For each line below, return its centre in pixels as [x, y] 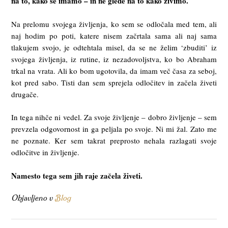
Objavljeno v [33, 198]
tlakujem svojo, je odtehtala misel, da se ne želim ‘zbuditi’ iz [114, 47]
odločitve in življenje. [45, 152]
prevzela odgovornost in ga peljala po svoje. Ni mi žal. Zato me [114, 129]
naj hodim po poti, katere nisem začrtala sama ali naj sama [114, 35]
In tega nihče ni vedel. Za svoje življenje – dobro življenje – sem [114, 117]
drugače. [25, 94]
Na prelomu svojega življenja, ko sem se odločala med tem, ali [114, 24]
